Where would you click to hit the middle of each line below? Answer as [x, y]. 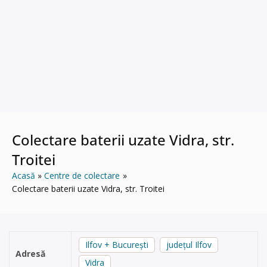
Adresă [30, 254]
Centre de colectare [82, 176]
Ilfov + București [117, 245]
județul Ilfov [189, 245]
